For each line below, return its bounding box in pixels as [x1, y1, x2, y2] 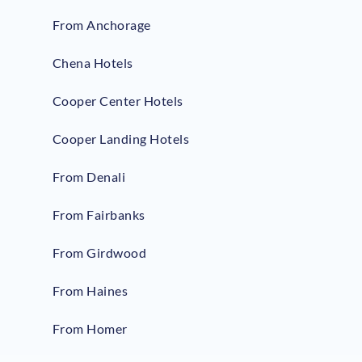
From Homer [52, 321, 128, 337]
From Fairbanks [52, 207, 145, 223]
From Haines [52, 283, 128, 299]
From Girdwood [52, 245, 147, 261]
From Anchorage [52, 17, 151, 33]
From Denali [52, 169, 126, 185]
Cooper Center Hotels [52, 93, 183, 109]
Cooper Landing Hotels [52, 131, 190, 147]
